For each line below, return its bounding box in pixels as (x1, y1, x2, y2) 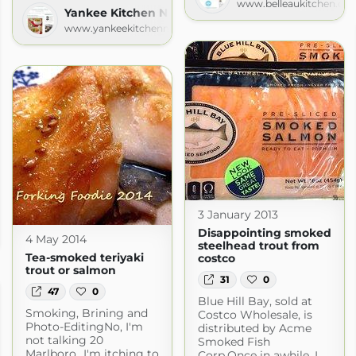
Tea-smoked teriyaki (25, 250, 144, 265)
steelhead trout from (197, 238, 319, 253)
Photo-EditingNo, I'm (25, 319, 143, 334)
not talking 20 (25, 332, 103, 347)
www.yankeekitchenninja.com (64, 21, 211, 34)
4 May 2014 (25, 231, 87, 246)
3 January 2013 (197, 207, 278, 222)
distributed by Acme (197, 321, 311, 336)
